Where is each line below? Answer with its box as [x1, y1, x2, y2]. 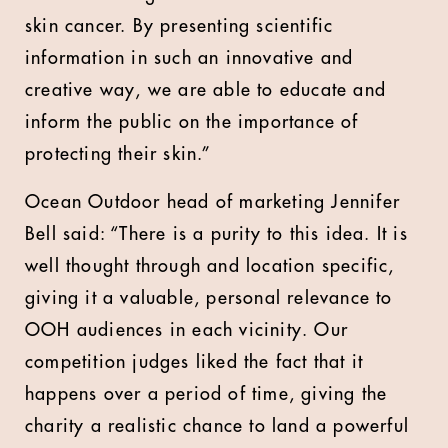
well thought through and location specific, [25, 257, 395, 275]
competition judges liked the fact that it [25, 353, 364, 371]
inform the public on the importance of [25, 113, 359, 131]
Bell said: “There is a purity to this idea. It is [25, 225, 408, 243]
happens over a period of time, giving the [25, 385, 388, 403]
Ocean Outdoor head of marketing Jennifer [25, 193, 401, 211]
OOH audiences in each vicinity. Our [25, 321, 349, 339]
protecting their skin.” [25, 145, 212, 163]
